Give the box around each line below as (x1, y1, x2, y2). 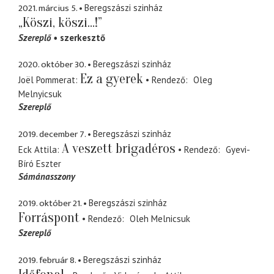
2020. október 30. (18, 57, 86, 73)
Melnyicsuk (18, 88, 62, 100)
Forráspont (18, 210, 80, 226)
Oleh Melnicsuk (129, 213, 190, 225)
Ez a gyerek (80, 71, 143, 87)
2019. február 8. (18, 252, 76, 268)
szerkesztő (60, 31, 105, 43)
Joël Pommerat (18, 74, 75, 86)
